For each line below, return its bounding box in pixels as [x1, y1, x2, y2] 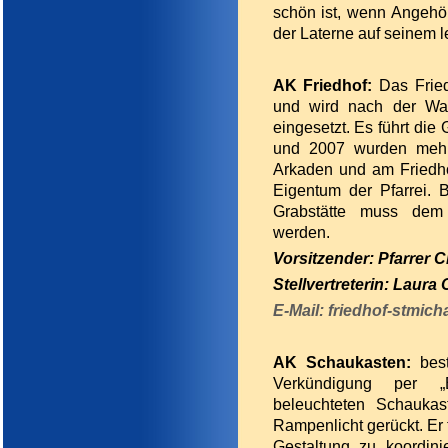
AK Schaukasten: [272, 353, 420, 371]
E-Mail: [272, 301, 328, 319]
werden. [272, 223, 330, 241]
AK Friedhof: [272, 76, 380, 94]
